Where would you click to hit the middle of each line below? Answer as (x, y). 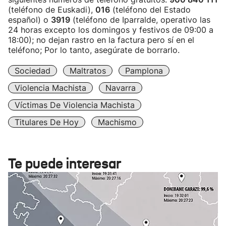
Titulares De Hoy (47, 122)
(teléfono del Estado (150, 10)
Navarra (121, 88)
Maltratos (88, 71)
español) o (30, 20)
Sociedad (33, 71)
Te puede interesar (65, 164)
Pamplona (144, 71)
